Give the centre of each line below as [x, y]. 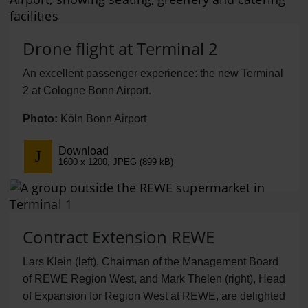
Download [83, 151]
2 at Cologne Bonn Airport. [87, 91]
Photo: [40, 119]
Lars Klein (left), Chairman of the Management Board [150, 261]
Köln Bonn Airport [102, 119]
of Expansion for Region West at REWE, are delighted [154, 296]
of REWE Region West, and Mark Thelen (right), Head [154, 278]
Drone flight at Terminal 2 [120, 49]
